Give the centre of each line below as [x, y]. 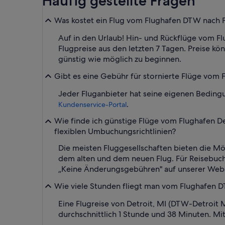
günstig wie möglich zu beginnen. [120, 59]
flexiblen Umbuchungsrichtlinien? [115, 131]
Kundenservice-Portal [92, 104]
